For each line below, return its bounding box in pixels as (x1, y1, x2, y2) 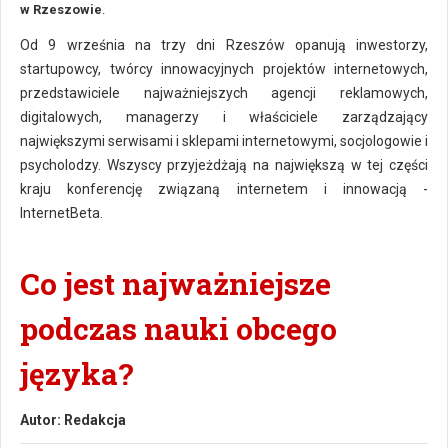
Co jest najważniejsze (20, 264, 331, 303)
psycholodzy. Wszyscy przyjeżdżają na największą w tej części (20, 157, 428, 173)
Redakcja (64, 412, 126, 428)
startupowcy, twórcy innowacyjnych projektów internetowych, (20, 61, 428, 77)
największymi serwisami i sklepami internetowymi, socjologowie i (20, 133, 428, 149)
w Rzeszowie (20, 2, 102, 17)
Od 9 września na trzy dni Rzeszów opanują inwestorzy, (20, 37, 428, 53)
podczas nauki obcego (20, 309, 337, 348)
